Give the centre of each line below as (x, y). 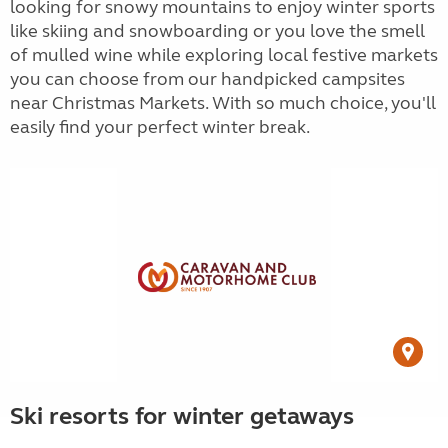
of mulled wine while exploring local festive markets (224, 55)
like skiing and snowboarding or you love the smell (217, 31)
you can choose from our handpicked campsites (207, 79)
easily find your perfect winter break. (161, 127)
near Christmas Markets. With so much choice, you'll (223, 103)
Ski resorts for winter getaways (182, 416)
